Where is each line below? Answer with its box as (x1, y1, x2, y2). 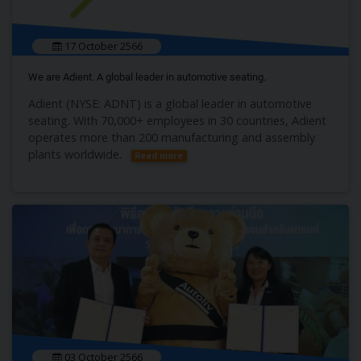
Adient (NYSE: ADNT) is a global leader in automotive (28, 96, 312, 112)
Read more (135, 149, 184, 162)
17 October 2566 (61, 39, 143, 54)
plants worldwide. (28, 147, 122, 163)
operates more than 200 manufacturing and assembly (28, 130, 315, 146)
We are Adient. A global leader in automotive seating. (28, 71, 266, 84)
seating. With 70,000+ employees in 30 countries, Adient (28, 113, 326, 129)
